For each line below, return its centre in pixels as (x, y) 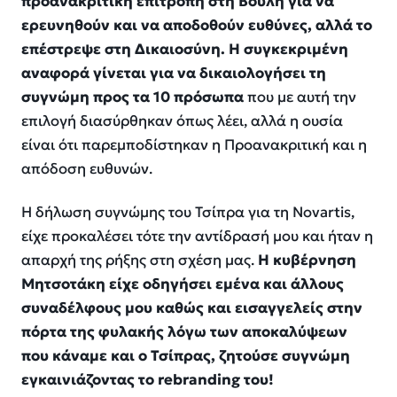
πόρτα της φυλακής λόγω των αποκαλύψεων (184, 331)
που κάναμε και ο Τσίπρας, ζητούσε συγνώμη (186, 355)
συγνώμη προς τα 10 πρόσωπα (132, 97)
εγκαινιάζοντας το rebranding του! (148, 379)
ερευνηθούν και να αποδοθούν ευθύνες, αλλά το (197, 26)
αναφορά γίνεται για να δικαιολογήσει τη (174, 74)
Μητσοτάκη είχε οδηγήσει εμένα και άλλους (183, 284)
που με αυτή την (300, 97)
